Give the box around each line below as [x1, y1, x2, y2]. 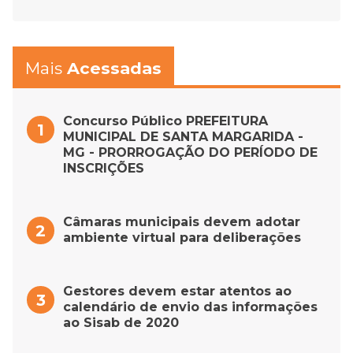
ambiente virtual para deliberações [63, 229, 301, 245]
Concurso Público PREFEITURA [63, 113, 268, 128]
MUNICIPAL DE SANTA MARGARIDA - [63, 128, 303, 144]
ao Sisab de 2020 [63, 314, 179, 330]
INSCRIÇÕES [63, 160, 144, 176]
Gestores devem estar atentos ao [63, 283, 292, 299]
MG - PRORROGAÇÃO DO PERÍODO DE [63, 144, 318, 160]
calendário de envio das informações [63, 299, 318, 314]
